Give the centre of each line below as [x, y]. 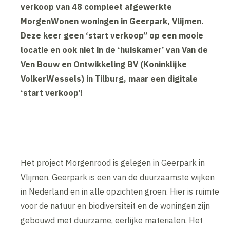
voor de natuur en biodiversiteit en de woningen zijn [116, 206]
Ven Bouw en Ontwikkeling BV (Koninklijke [104, 64]
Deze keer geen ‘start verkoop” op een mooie [112, 36]
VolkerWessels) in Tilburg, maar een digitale [109, 79]
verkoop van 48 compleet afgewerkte [97, 7]
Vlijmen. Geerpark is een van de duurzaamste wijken [118, 177]
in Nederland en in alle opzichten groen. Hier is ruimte [120, 192]
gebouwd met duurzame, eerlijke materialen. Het [112, 221]
